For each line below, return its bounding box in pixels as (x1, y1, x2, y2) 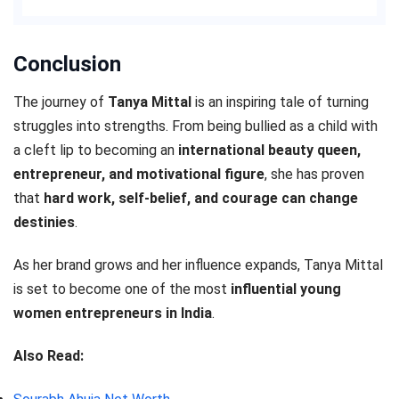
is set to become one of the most (13, 281, 231, 297)
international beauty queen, (178, 141, 361, 159)
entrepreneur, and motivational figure (13, 165, 265, 183)
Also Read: (13, 347, 84, 365)
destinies (13, 213, 75, 231)
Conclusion (13, 51, 121, 77)
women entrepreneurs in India (13, 305, 212, 322)
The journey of (13, 93, 108, 110)
